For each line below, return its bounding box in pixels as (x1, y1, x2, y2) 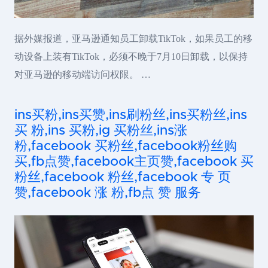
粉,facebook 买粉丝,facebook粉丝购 (14, 139, 237, 153)
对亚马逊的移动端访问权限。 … (14, 69, 151, 80)
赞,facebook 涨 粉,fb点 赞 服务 (14, 185, 201, 200)
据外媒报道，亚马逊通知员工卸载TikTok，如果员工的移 (14, 33, 252, 44)
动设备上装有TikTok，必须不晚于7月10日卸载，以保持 (14, 51, 248, 62)
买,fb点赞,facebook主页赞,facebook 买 (14, 154, 254, 169)
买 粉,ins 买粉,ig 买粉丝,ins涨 (14, 123, 187, 138)
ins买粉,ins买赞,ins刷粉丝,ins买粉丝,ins (14, 108, 247, 122)
